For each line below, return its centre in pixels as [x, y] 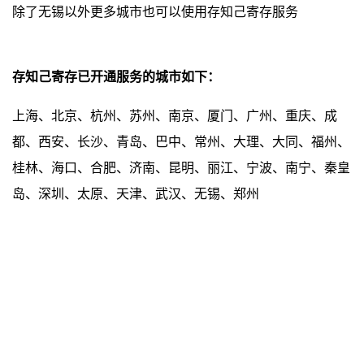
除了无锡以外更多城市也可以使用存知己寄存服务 [155, 12]
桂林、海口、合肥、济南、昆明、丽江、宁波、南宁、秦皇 [181, 168]
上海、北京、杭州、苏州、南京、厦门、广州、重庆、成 [175, 116]
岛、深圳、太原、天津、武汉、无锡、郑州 [136, 194]
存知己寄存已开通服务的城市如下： [116, 77]
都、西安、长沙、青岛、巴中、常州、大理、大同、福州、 [181, 142]
